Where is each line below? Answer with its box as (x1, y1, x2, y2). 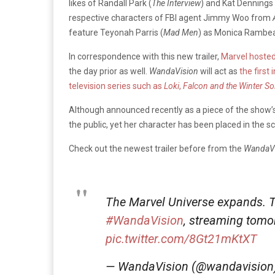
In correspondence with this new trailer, (69, 51, 221, 61)
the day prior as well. (69, 66, 149, 76)
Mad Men (163, 27, 198, 37)
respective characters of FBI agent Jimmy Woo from (69, 12, 273, 23)
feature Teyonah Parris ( (69, 27, 163, 37)
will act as (198, 66, 239, 76)
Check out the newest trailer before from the (69, 143, 244, 153)
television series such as (69, 80, 164, 91)
